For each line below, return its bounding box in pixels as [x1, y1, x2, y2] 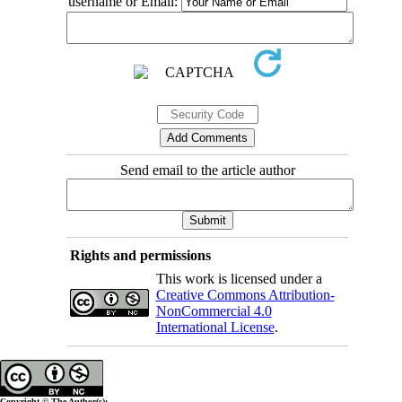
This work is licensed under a [155, 270, 322, 286]
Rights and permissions [69, 247, 211, 263]
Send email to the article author [119, 162, 295, 178]
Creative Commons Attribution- [155, 286, 335, 302]
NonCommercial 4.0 [155, 302, 272, 319]
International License [155, 319, 275, 335]
